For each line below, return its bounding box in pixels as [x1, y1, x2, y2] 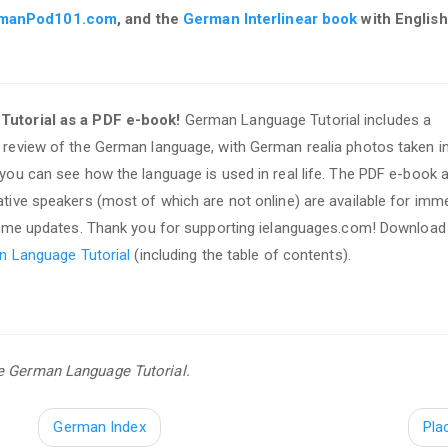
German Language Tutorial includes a [180, 110, 432, 129]
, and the [117, 9, 184, 28]
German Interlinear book [183, 9, 358, 28]
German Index [53, 417, 146, 436]
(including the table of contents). [130, 245, 351, 264]
